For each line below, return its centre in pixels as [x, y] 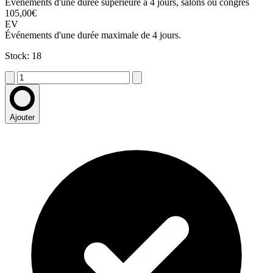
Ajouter [22, 118]
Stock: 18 [23, 56]
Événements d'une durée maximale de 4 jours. [93, 35]
